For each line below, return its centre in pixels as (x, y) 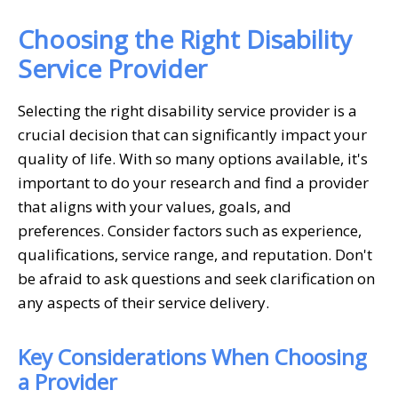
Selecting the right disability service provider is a (187, 110)
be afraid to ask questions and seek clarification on (196, 278)
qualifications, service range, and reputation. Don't (195, 254)
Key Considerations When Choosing (192, 356)
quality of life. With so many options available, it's (193, 158)
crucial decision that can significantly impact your (192, 134)
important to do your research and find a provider (193, 182)
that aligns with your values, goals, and (155, 206)
